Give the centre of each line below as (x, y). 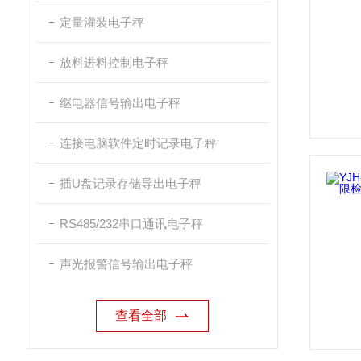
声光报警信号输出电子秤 (126, 264)
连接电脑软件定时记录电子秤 (138, 143)
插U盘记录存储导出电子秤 (131, 183)
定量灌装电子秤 (102, 22)
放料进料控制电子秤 (114, 62)
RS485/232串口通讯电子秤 (131, 224)
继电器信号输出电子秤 (120, 103)
